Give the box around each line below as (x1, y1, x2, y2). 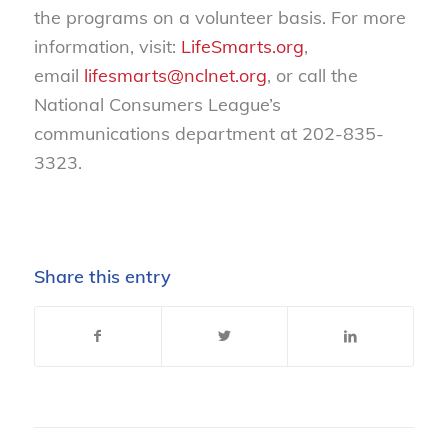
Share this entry (33, 264, 171, 288)
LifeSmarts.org (180, 35, 304, 59)
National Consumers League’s (33, 93, 281, 117)
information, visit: (33, 35, 181, 59)
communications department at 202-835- (33, 122, 384, 146)
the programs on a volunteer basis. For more (33, 6, 406, 30)
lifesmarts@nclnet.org (83, 64, 267, 88)
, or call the (266, 64, 358, 88)
